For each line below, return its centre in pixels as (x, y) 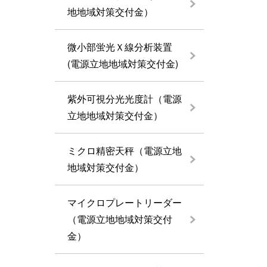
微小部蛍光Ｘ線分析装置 (125, 47)
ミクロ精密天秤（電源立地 (125, 150)
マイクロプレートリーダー (125, 202)
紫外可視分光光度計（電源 (125, 99)
